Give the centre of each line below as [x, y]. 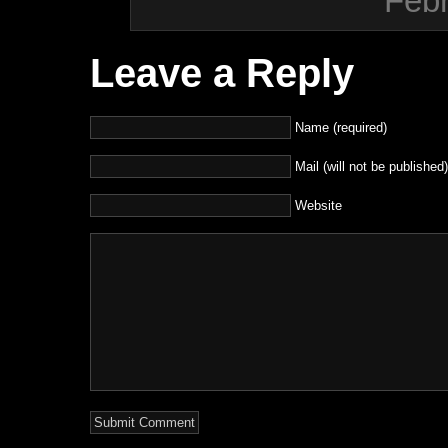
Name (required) [341, 127]
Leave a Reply [222, 73]
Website [318, 205]
